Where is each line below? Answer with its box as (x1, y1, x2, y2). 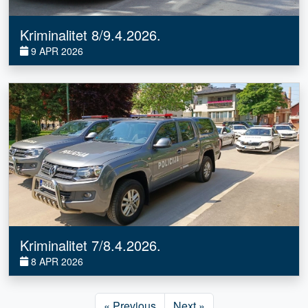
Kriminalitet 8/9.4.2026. (20, 25, 161, 45)
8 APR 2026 (28, 254, 83, 269)
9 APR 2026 (28, 44, 83, 58)
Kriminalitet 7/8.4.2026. (20, 235, 161, 256)
